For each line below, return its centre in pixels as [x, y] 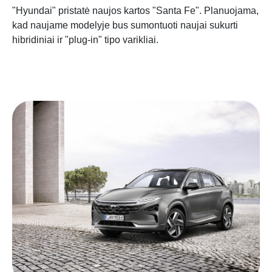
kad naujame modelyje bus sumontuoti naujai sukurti [125, 25]
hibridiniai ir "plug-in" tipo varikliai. [85, 39]
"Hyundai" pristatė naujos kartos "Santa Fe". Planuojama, [135, 10]
